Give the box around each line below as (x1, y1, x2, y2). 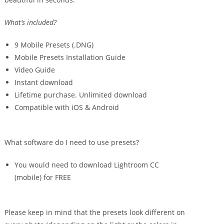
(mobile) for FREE (14, 172, 71, 182)
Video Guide (14, 65, 55, 75)
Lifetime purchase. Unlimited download (14, 90, 147, 100)
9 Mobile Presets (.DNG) (14, 40, 94, 50)
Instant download (14, 77, 73, 87)
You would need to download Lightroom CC (14, 160, 159, 170)
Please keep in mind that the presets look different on (4, 207, 185, 217)
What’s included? (4, 17, 57, 27)
